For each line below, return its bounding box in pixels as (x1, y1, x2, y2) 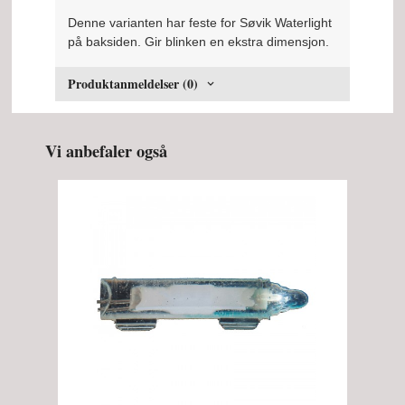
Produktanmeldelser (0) (68, 74, 199, 94)
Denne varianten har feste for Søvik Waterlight (68, 15, 333, 31)
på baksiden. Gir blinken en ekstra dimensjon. (68, 34, 330, 50)
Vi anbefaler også (45, 138, 168, 164)
